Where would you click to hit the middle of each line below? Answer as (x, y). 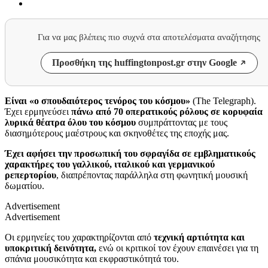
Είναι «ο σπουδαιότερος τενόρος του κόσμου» (98, 100)
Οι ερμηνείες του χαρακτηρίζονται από (79, 237)
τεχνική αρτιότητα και (199, 237)
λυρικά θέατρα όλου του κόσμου (70, 122)
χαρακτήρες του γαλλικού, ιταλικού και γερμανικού (110, 164)
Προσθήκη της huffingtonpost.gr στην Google (144, 62)
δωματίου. (25, 185)
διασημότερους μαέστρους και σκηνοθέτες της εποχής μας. (117, 133)
